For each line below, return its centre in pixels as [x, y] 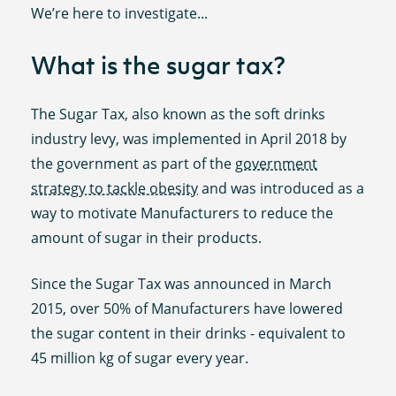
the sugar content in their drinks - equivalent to [189, 333]
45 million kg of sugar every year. [140, 358]
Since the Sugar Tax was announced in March [182, 283]
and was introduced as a [282, 189]
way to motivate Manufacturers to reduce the [183, 213]
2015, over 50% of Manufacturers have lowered [187, 308]
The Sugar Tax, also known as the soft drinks [179, 114]
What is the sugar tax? [159, 66]
